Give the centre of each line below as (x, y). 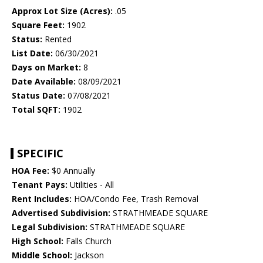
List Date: (32, 53)
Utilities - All (91, 185)
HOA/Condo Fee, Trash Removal (135, 199)
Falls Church (87, 241)
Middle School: (42, 255)
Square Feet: (38, 25)
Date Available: (44, 82)
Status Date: (38, 96)
